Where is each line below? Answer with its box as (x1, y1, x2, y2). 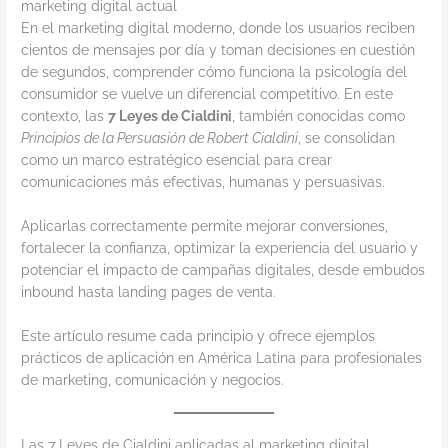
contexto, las (21, 107, 109, 124)
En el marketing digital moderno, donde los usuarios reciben (21, 19, 416, 36)
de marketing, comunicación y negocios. (21, 371, 285, 388)
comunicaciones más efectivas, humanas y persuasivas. (21, 173, 386, 190)
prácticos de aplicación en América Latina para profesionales (21, 349, 423, 366)
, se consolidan (298, 129, 396, 146)
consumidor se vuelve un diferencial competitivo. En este (21, 85, 394, 102)
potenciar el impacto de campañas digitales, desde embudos (21, 261, 426, 278)
